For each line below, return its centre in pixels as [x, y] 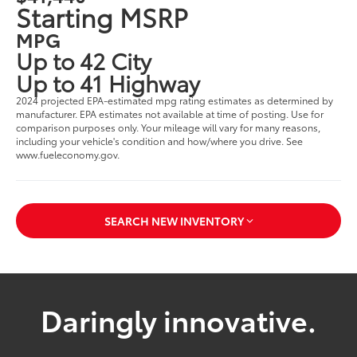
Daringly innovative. [178, 320]
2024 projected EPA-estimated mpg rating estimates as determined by [175, 100]
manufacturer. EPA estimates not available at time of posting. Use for [170, 113]
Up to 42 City [84, 59]
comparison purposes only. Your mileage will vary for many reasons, [169, 127]
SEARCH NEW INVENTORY [174, 221]
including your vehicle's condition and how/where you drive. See [160, 140]
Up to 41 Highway [108, 82]
